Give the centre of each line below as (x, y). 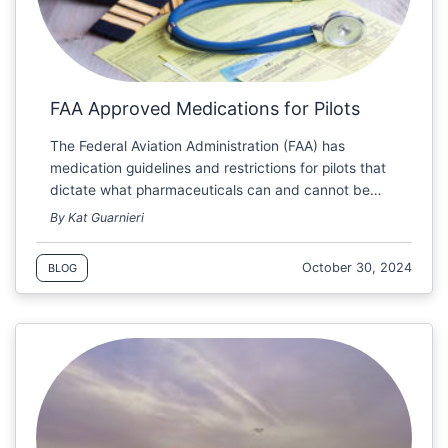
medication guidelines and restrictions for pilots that (218, 167)
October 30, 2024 (357, 268)
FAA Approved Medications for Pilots (205, 108)
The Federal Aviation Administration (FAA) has (198, 145)
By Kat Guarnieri (97, 217)
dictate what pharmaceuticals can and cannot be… (216, 189)
